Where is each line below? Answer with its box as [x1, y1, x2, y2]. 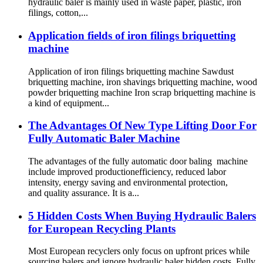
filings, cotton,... [28, 8, 88, 18]
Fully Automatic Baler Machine [28, 132, 180, 145]
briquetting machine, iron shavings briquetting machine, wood [28, 76, 257, 87]
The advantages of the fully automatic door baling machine [28, 156, 248, 166]
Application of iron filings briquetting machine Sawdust [28, 66, 234, 76]
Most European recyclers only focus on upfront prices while [28, 246, 249, 257]
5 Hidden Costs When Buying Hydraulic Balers [28, 209, 256, 222]
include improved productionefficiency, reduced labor [28, 166, 226, 177]
